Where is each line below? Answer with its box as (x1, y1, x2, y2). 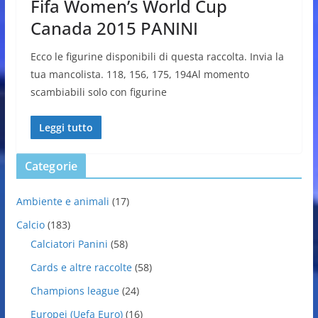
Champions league (30, 283, 119, 297)
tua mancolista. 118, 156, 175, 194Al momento (30, 67, 249, 81)
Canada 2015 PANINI (30, 16, 198, 40)
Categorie (24, 158, 78, 174)
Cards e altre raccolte (30, 260, 132, 274)
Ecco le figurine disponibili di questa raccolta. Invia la (30, 49, 284, 63)
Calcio (16, 217, 45, 231)
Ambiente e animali (16, 194, 109, 208)
